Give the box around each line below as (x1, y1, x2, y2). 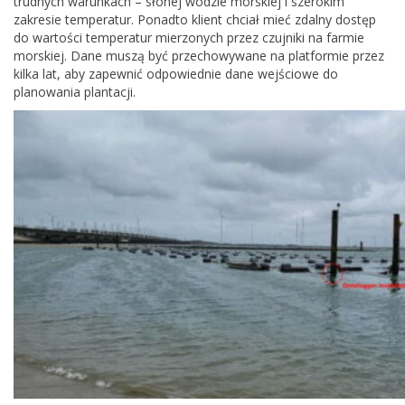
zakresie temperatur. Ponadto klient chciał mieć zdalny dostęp (14, 11, 376, 28)
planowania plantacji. (14, 83, 136, 100)
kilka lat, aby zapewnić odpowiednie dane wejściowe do (14, 65, 338, 82)
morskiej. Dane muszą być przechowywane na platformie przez (14, 47, 384, 64)
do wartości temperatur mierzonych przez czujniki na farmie (14, 29, 364, 46)
